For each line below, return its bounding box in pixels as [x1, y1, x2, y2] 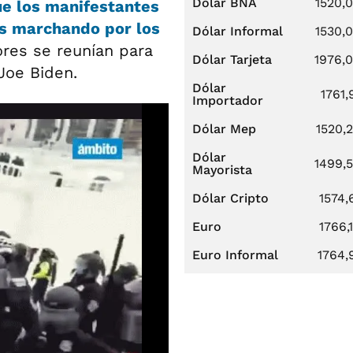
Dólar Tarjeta [192, 52, 272, 67]
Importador [192, 93, 263, 108]
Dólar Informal [192, 24, 283, 39]
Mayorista [192, 162, 252, 177]
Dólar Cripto [192, 191, 269, 206]
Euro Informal [192, 247, 278, 262]
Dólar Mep [192, 121, 256, 136]
